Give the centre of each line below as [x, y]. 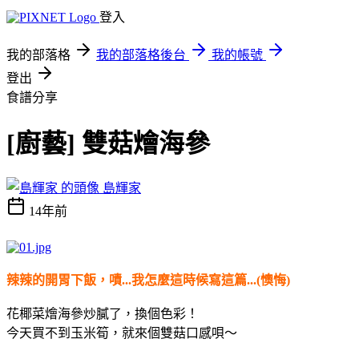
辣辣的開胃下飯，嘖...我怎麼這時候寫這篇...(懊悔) [148, 280]
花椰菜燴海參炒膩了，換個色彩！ [103, 313]
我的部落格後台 [141, 55]
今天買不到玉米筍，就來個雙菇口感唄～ [122, 333]
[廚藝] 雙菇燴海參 [108, 144]
